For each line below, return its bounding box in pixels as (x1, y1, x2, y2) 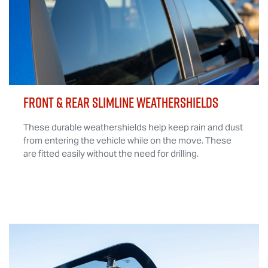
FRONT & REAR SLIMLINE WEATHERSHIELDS (23, 93, 219, 113)
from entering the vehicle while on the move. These (23, 135, 232, 147)
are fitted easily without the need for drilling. (23, 148, 199, 160)
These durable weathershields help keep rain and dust (23, 121, 243, 133)
